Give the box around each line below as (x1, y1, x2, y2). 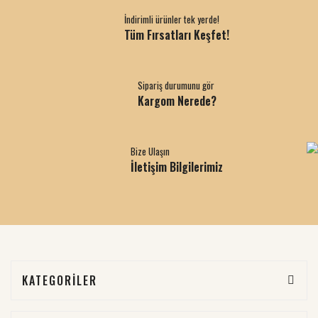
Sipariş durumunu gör (137, 77, 214, 92)
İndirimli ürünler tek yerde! (124, 11, 219, 26)
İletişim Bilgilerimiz (131, 158, 223, 175)
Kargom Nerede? (137, 92, 216, 109)
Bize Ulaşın (131, 143, 170, 158)
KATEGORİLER (22, 271, 97, 289)
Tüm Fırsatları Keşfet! (124, 26, 229, 43)
